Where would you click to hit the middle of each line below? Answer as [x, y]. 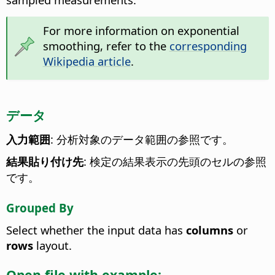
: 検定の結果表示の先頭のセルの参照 [175, 161]
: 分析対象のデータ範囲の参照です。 [142, 139]
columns [210, 230]
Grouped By [40, 208]
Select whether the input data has [96, 230]
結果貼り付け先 [45, 161]
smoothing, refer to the [106, 45]
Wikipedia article [87, 61]
